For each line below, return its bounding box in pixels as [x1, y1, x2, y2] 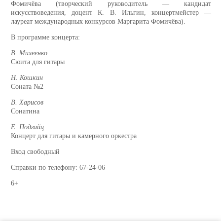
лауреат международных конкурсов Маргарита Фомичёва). [11, 18, 189, 26]
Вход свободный [11, 148, 60, 156]
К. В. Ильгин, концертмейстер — [98, 9, 212, 17]
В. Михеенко [11, 49, 47, 57]
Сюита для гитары [11, 58, 65, 66]
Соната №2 [11, 83, 43, 91]
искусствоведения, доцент [11, 9, 98, 17]
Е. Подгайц [11, 123, 44, 131]
